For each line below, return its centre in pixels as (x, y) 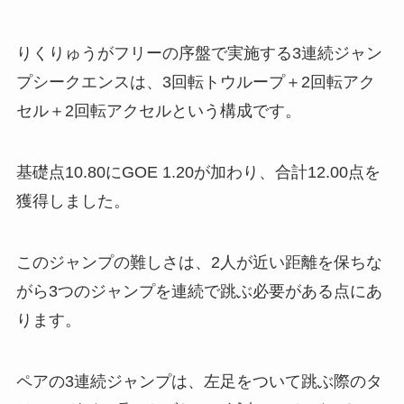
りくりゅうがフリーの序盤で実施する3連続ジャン (199, 54)
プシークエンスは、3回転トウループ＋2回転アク (195, 83)
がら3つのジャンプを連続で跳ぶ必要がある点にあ (199, 291)
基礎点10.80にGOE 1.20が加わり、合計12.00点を (198, 172)
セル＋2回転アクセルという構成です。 (158, 111)
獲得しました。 (73, 201)
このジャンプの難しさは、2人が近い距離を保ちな (199, 262)
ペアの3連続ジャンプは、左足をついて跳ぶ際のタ (199, 381)
